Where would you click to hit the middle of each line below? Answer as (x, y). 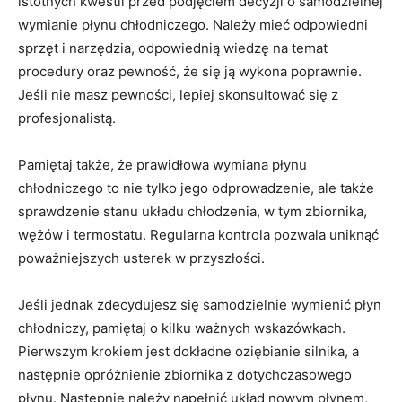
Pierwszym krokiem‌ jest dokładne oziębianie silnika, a (188, 352)
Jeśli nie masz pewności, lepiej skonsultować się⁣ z (178, 95)
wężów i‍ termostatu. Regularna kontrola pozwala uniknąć (198, 235)
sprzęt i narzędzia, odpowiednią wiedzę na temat (173, 48)
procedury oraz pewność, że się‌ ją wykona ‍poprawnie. (190, 72)
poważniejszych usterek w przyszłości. (141, 258)
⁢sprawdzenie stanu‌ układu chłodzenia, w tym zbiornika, (192, 212)
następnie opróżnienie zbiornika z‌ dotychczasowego (185, 375)
